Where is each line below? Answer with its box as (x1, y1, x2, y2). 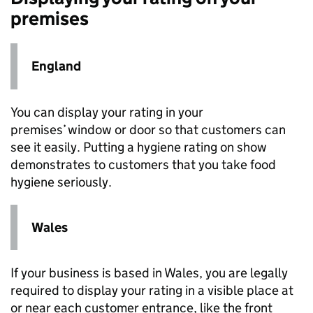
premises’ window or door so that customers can (10, 121, 286, 138)
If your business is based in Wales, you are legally (10, 264, 288, 281)
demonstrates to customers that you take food (10, 156, 276, 173)
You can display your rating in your (10, 103, 203, 120)
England (31, 58, 81, 75)
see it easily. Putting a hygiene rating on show (10, 138, 267, 155)
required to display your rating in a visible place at (10, 282, 293, 298)
